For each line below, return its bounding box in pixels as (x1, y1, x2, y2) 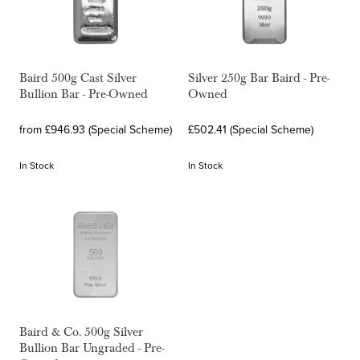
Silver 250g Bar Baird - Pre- (188, 70, 329, 86)
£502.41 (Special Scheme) (188, 121, 313, 137)
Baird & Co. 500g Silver (19, 324, 143, 340)
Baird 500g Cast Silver (19, 70, 137, 86)
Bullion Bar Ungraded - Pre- (19, 340, 164, 356)
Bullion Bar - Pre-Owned (19, 86, 148, 102)
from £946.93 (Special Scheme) (19, 121, 172, 137)
